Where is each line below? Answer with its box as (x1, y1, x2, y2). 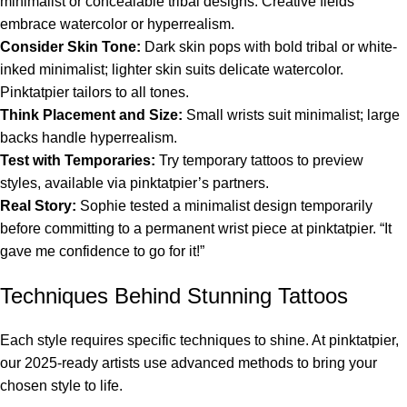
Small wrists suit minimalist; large (183, 106, 400, 123)
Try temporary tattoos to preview (155, 152, 363, 168)
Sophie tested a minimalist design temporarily (76, 197, 372, 213)
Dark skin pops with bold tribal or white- (141, 38, 397, 55)
